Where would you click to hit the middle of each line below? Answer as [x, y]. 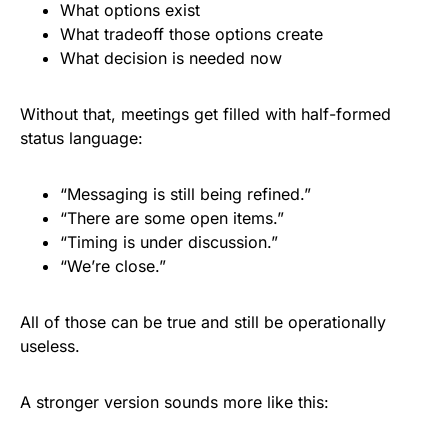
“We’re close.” [115, 266]
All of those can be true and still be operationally [203, 322]
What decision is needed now [173, 58]
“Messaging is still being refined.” [188, 194]
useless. [50, 346]
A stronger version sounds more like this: [174, 402]
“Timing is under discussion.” [171, 242]
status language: [81, 138]
